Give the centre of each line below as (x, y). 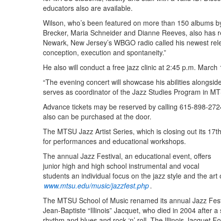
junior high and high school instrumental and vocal (121, 166)
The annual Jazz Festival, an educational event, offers (127, 156)
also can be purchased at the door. (97, 117)
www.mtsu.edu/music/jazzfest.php (96, 186)
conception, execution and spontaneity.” (105, 53)
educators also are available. (88, 8)
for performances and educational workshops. (114, 141)
